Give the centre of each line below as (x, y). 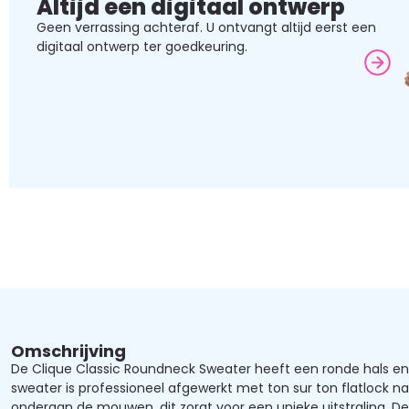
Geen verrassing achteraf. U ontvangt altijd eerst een (206, 27)
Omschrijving (68, 351)
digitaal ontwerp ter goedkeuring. (142, 46)
